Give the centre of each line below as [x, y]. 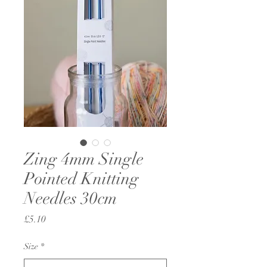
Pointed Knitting [81, 179]
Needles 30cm [70, 198]
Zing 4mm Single [84, 159]
